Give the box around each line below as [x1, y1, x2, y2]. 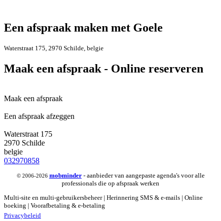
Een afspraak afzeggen [4, 111, 74, 120]
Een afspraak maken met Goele [4, 21, 163, 34]
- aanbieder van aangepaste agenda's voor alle [81, 171, 205, 179]
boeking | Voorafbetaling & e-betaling [4, 202, 105, 210]
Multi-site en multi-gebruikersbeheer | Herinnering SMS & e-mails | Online [4, 194, 203, 202]
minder [61, 171, 82, 179]
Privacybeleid [4, 212, 41, 220]
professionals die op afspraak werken [62, 179, 159, 187]
